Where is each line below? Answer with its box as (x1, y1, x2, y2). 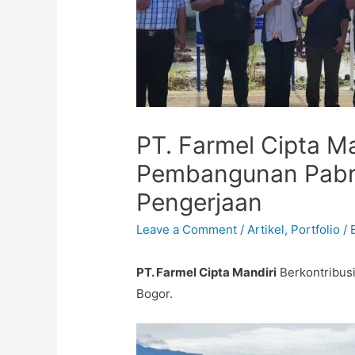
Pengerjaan (136, 188, 263, 217)
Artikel (247, 222, 285, 238)
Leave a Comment (136, 222, 238, 238)
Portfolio (291, 222, 341, 238)
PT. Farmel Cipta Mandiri (136, 265, 277, 281)
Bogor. (136, 286, 174, 302)
